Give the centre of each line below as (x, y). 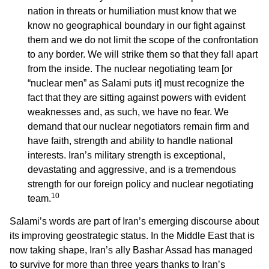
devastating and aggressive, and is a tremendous (132, 169)
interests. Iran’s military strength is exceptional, (126, 155)
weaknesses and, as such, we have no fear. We (128, 112)
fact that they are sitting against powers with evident (137, 97)
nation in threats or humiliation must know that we (132, 11)
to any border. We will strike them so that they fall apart (143, 54)
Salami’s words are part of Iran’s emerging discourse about (134, 222)
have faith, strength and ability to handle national (130, 141)
